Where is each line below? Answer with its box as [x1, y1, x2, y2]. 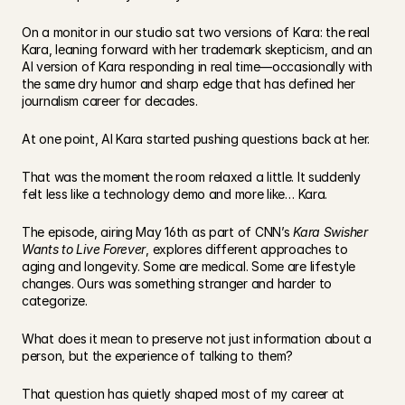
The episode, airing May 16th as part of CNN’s [22, 224, 294, 240]
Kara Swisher [293, 224, 368, 240]
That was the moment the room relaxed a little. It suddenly [22, 169, 361, 184]
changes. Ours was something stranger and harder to [22, 276, 333, 291]
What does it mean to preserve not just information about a [22, 331, 372, 346]
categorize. [22, 293, 88, 308]
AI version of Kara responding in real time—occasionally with [22, 59, 373, 74]
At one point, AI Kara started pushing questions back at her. [22, 131, 371, 146]
